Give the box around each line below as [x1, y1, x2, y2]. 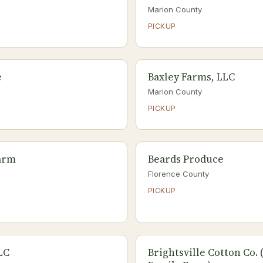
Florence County [148, 169, 209, 178]
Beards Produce [148, 152, 224, 166]
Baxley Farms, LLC [148, 70, 235, 84]
